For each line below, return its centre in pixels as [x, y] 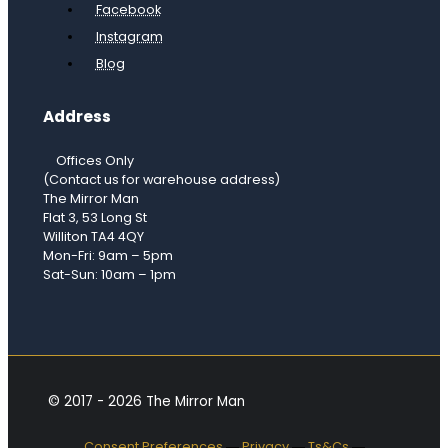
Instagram [129, 37]
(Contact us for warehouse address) [161, 180]
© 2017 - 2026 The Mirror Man [146, 401]
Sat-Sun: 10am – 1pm [109, 275]
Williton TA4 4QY [93, 237]
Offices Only [94, 161]
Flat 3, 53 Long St [95, 218]
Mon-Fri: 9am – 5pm [108, 256]
